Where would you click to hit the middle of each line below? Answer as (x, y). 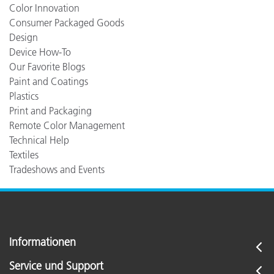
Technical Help (39, 140)
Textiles (24, 155)
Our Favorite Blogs (47, 67)
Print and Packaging (50, 111)
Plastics (24, 96)
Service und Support (56, 266)
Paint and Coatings (49, 81)
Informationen (43, 242)
